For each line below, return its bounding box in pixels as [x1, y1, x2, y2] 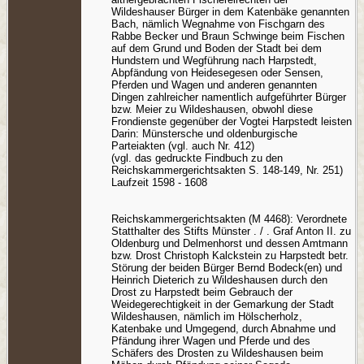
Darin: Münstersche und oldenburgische [111, 127, 297, 140]
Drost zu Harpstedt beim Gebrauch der [111, 285, 292, 298]
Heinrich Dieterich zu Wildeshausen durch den [111, 273, 327, 286]
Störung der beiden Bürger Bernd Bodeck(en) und [111, 261, 342, 274]
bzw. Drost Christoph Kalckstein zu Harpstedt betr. [111, 249, 349, 262]
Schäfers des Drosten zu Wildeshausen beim [111, 346, 323, 359]
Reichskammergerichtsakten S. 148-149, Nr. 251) [111, 163, 343, 176]
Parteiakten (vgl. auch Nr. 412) [111, 139, 254, 152]
